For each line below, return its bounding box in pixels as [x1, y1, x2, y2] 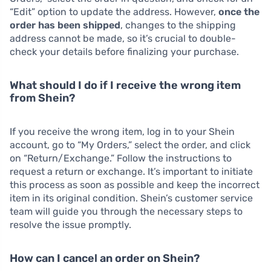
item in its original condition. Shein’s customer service [10, 192, 253, 204]
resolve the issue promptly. [10, 218, 131, 230]
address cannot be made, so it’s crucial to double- [10, 32, 236, 44]
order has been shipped [10, 19, 120, 31]
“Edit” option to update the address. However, [10, 5, 218, 18]
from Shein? [10, 91, 75, 105]
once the [218, 5, 260, 18]
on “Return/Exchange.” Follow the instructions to [10, 152, 232, 164]
